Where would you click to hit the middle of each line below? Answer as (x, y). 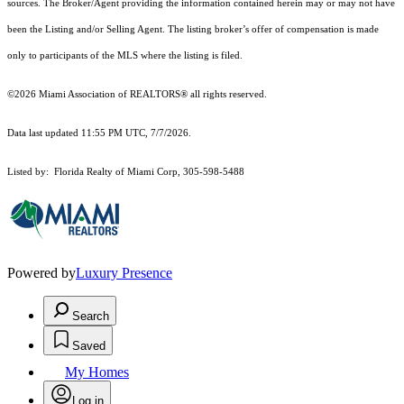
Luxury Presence (124, 273)
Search (91, 317)
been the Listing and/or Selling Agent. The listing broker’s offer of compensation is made (193, 30)
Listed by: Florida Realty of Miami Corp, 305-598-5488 (126, 172)
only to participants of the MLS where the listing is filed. (126, 56)
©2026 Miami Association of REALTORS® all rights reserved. (138, 95)
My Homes (97, 372)
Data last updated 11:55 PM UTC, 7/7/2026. (99, 133)
